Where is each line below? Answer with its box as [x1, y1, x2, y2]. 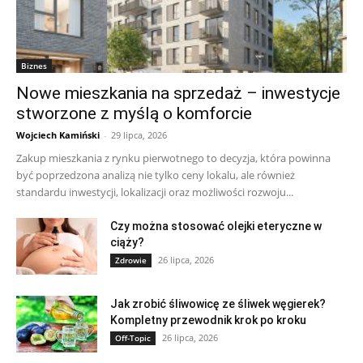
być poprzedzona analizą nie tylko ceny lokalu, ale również [16, 167, 295, 182]
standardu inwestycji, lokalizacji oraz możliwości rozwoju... [16, 184, 293, 199]
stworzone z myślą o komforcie [16, 103, 252, 123]
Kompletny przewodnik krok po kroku [110, 313, 306, 327]
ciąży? [110, 235, 144, 249]
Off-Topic [115, 331, 151, 344]
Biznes [21, 59, 47, 71]
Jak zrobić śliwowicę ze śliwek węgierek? [110, 297, 326, 310]
